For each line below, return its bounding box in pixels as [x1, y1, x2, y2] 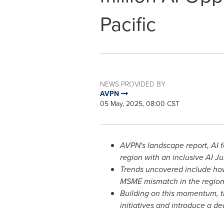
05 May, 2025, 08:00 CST [99, 98, 179, 109]
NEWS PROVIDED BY [99, 79, 165, 88]
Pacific [99, 9, 156, 39]
